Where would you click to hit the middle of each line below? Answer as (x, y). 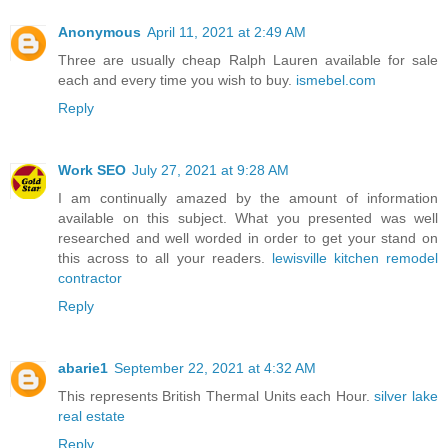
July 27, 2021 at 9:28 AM (210, 169)
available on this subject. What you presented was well (248, 217)
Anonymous (99, 31)
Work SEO (92, 169)
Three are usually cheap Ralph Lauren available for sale (248, 59)
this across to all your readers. (165, 257)
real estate (91, 415)
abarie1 (83, 367)
